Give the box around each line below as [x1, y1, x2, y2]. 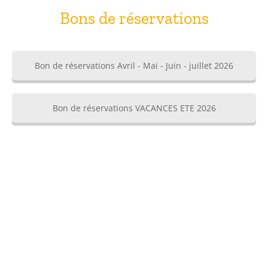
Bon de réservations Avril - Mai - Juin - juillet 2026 [35, 59, 233, 71]
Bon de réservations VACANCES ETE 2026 [52, 102, 216, 114]
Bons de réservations [59, 8, 209, 28]
